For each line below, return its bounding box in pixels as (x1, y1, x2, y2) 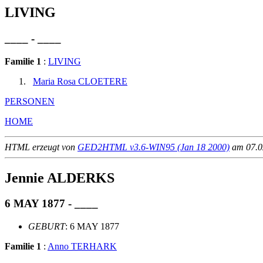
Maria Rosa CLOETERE (33, 76, 127, 86)
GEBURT (28, 221, 65, 232)
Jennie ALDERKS (5, 170, 114, 186)
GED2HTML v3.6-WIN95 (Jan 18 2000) (77, 141, 230, 152)
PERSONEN (5, 96, 55, 106)
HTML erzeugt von (5, 141, 77, 152)
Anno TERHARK (48, 241, 117, 252)
